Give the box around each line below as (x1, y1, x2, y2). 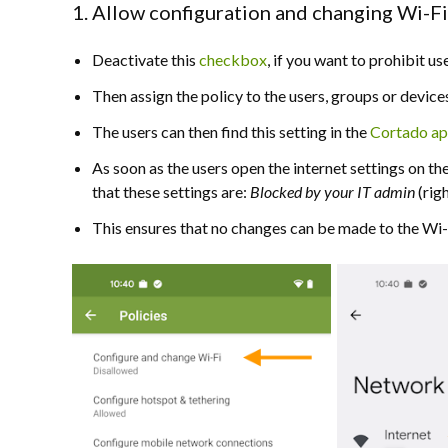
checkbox (199, 49, 267, 69)
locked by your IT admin (260, 181, 418, 201)
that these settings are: (92, 181, 250, 201)
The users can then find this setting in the (92, 121, 370, 141)
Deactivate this (92, 49, 199, 69)
